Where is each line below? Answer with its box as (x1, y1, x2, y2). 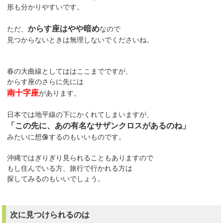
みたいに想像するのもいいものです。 (7, 132, 126, 141)
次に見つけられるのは (10, 210, 90, 219)
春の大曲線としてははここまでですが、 (7, 67, 133, 75)
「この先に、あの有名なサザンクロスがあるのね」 (7, 121, 191, 130)
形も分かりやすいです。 (7, 2, 84, 11)
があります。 (39, 89, 81, 97)
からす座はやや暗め (28, 24, 100, 33)
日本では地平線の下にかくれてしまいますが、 (7, 110, 154, 118)
